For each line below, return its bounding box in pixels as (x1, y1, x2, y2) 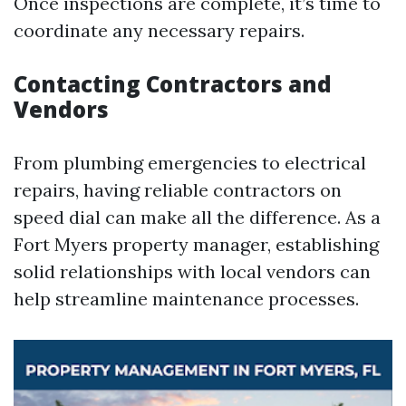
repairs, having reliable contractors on (14, 179, 342, 201)
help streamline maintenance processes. (14, 287, 359, 310)
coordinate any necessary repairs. (14, 19, 304, 42)
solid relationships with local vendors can (14, 260, 371, 283)
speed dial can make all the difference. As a (14, 206, 381, 228)
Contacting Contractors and (14, 69, 332, 99)
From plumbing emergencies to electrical (14, 151, 366, 174)
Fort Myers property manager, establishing (14, 233, 379, 256)
